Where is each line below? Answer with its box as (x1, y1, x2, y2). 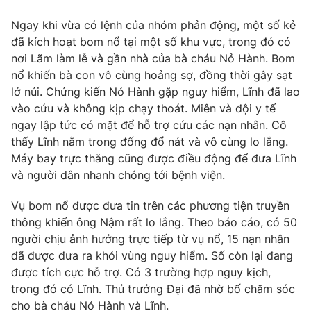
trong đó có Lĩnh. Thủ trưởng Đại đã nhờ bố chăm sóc (11, 282, 295, 296)
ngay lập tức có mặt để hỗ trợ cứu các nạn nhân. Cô (11, 118, 287, 133)
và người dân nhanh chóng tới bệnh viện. (11, 168, 225, 183)
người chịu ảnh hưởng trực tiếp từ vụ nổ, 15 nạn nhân (11, 232, 289, 246)
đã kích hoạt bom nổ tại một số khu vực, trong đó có (11, 35, 291, 49)
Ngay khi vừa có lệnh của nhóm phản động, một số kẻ (11, 18, 296, 33)
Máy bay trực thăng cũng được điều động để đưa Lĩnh (11, 151, 296, 166)
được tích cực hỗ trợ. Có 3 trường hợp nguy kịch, (11, 265, 271, 280)
